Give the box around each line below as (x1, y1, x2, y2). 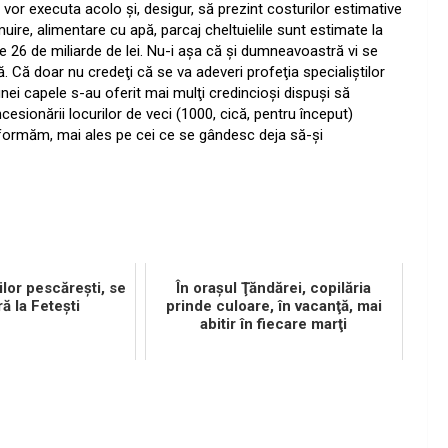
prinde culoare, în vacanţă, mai (165, 297, 382, 316)
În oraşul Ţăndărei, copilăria (176, 279, 372, 298)
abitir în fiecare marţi (200, 315, 348, 334)
